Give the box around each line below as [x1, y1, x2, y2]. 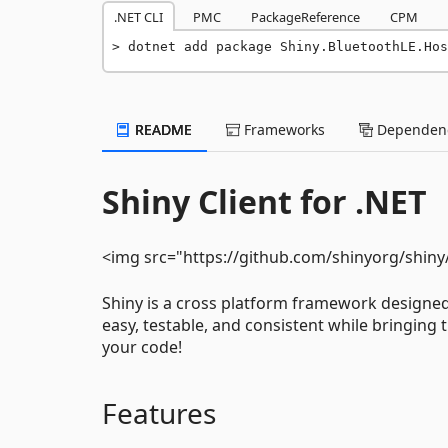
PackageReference [251, 7, 360, 26]
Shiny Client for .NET [102, 179, 427, 223]
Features [102, 393, 216, 432]
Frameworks [240, 119, 325, 139]
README [131, 119, 192, 139]
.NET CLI [114, 7, 163, 26]
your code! [102, 335, 182, 358]
